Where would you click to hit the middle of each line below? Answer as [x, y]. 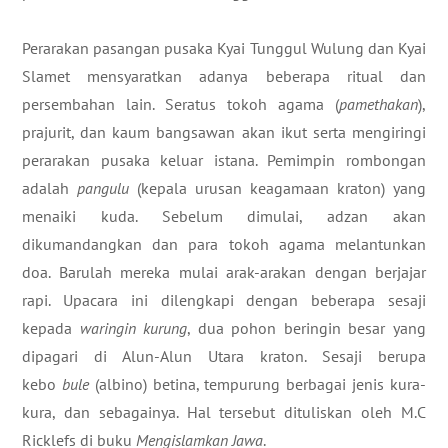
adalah [49, 188]
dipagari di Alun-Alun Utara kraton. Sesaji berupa [224, 356]
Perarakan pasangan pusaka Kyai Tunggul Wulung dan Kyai [224, 48]
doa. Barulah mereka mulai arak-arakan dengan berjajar [224, 272]
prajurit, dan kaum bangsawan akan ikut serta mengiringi [224, 132]
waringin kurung [133, 328]
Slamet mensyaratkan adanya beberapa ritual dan [224, 76]
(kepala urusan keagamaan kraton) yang [277, 188]
